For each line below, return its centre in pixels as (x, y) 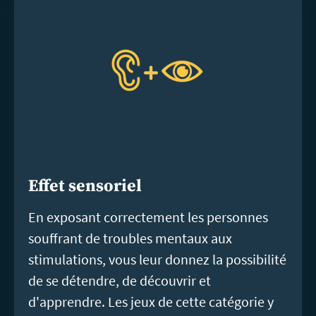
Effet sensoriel (85, 187)
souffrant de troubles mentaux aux (130, 238)
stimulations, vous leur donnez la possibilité (157, 260)
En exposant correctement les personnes (148, 217)
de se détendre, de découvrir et (120, 281)
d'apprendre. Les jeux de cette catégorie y (151, 302)
